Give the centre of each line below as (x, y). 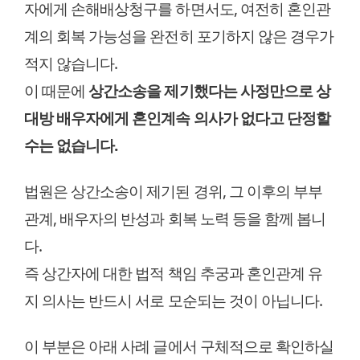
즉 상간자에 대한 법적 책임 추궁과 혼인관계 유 (174, 272)
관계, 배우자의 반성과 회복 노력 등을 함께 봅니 (175, 218)
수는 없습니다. (71, 145)
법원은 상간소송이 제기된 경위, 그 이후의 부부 (174, 190)
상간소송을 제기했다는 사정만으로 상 (210, 90)
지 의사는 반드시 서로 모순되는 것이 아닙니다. (174, 300)
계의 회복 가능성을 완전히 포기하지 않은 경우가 (179, 35)
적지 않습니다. (71, 63)
